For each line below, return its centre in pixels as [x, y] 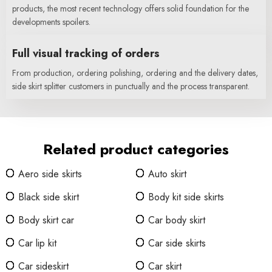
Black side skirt [49, 197]
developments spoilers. [51, 22]
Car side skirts [177, 243]
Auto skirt [167, 174]
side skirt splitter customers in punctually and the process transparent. [131, 86]
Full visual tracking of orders [86, 53]
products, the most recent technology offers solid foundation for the [131, 8]
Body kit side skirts [186, 197]
